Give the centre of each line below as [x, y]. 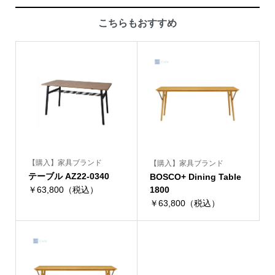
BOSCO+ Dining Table [196, 177]
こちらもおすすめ [137, 23]
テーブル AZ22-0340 [68, 176]
